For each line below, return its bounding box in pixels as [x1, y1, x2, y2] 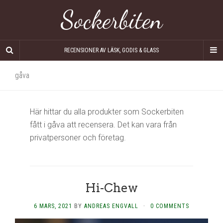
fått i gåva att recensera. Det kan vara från [30, 120, 177, 129]
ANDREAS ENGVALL [84, 203, 138, 210]
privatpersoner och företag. [30, 133, 126, 142]
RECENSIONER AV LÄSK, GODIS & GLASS [64, 47, 159, 54]
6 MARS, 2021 [34, 203, 72, 210]
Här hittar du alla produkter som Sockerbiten [30, 107, 184, 116]
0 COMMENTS [150, 203, 189, 210]
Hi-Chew [85, 181, 138, 195]
